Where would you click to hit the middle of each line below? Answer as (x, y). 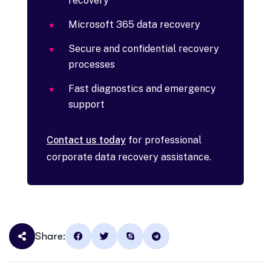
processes (92, 65)
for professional (164, 140)
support (87, 105)
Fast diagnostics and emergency (142, 89)
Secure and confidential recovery (144, 49)
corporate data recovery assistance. (129, 157)
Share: (50, 237)
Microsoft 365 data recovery (134, 25)
